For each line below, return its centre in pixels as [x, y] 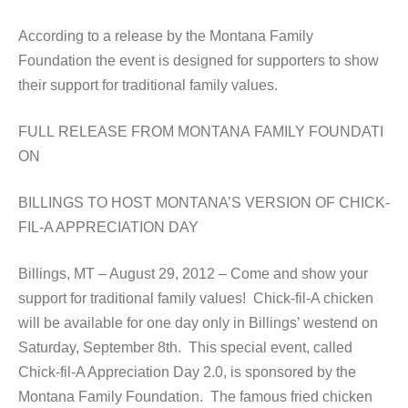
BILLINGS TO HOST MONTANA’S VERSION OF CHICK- [204, 203]
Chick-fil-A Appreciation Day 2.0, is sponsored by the [187, 372]
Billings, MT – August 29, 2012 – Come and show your [193, 274]
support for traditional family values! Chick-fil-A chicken [196, 298]
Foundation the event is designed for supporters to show [199, 61]
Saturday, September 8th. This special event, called [185, 347]
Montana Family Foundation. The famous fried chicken [195, 397]
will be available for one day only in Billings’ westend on [198, 323]
